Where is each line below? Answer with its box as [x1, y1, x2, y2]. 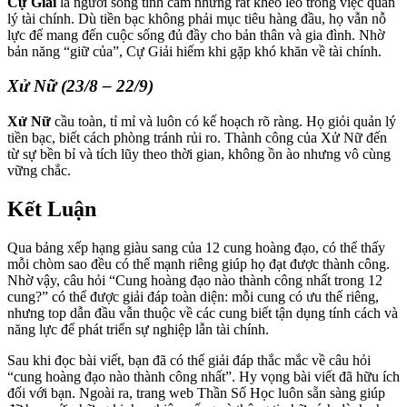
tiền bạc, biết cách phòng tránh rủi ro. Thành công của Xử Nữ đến [7, 130, 387, 145]
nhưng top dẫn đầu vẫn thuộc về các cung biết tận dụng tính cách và [7, 304, 398, 321]
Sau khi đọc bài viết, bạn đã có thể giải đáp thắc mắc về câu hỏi [7, 352, 371, 368]
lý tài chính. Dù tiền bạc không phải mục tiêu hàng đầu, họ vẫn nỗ [7, 10, 386, 26]
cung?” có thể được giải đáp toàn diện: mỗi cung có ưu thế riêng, [7, 288, 379, 304]
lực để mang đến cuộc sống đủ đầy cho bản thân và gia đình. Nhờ [7, 26, 384, 43]
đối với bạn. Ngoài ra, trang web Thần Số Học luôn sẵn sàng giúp [7, 384, 385, 401]
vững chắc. [7, 163, 71, 178]
